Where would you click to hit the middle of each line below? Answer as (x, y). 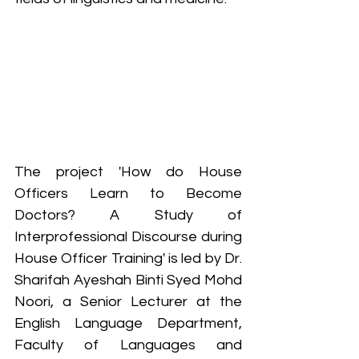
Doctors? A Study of (128, 216)
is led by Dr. (204, 259)
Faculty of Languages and (128, 345)
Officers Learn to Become (128, 194)
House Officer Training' (90, 259)
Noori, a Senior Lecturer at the (128, 302)
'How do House (180, 172)
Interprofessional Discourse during (128, 237)
